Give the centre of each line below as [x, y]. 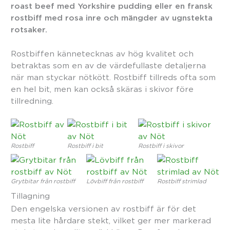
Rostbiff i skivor [161, 146]
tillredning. [32, 101]
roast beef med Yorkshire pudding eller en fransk [112, 6]
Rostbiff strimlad [181, 181]
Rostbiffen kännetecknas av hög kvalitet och [102, 53]
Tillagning [30, 196]
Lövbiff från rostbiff [114, 181]
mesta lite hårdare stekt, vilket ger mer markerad [111, 220]
